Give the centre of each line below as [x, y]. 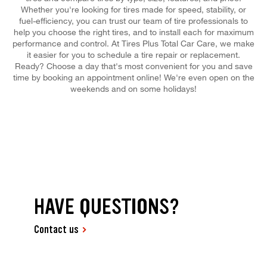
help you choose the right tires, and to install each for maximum [133, 32]
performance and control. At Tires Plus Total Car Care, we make [133, 43]
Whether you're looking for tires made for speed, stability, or [133, 9]
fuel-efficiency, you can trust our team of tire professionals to [133, 20]
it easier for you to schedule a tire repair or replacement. [133, 54]
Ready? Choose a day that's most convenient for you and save [133, 66]
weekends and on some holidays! [133, 88]
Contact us [57, 230]
